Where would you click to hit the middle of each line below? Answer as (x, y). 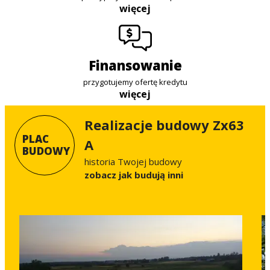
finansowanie (139, 65)
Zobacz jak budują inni (136, 174)
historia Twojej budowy (133, 161)
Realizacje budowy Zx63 (164, 124)
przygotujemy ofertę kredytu (135, 82)
